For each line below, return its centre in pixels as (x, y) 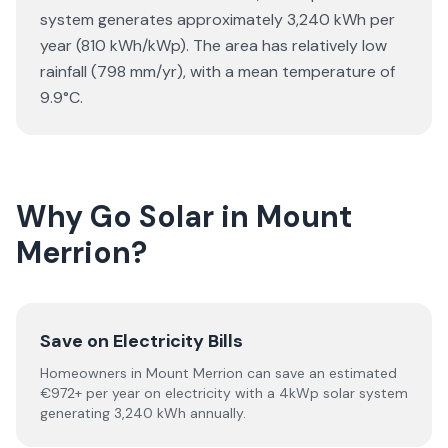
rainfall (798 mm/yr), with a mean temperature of (217, 71)
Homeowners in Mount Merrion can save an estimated (218, 373)
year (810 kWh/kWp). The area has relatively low (213, 45)
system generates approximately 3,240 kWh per (217, 19)
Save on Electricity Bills (141, 341)
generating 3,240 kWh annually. (143, 413)
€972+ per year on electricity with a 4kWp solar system (224, 393)
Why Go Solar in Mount (184, 216)
